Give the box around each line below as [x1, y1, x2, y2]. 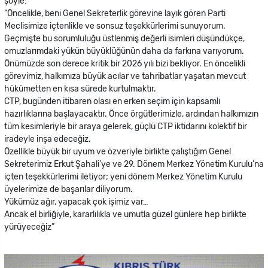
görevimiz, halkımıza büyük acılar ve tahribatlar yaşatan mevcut [4, 71, 246, 82]
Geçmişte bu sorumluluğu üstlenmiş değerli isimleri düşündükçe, [4, 33, 245, 44]
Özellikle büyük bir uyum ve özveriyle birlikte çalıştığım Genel [4, 147, 231, 157]
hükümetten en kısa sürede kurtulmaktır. [4, 84, 156, 95]
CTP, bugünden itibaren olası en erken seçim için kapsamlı [4, 96, 220, 107]
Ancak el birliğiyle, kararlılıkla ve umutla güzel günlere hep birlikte [4, 209, 246, 220]
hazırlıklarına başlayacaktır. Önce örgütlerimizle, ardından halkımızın [4, 109, 258, 120]
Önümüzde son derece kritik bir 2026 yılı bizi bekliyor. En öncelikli [4, 59, 245, 69]
